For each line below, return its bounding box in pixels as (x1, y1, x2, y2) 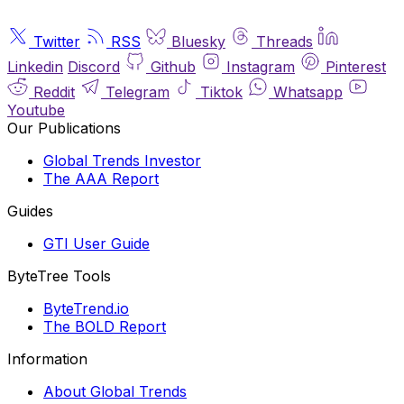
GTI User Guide (43, 234, 150, 252)
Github (151, 57, 196, 76)
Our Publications (7, 118, 121, 137)
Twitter (33, 32, 80, 50)
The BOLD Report (43, 317, 166, 335)
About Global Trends (43, 381, 187, 400)
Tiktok (200, 82, 243, 101)
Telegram (106, 82, 170, 101)
